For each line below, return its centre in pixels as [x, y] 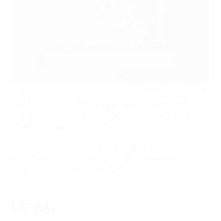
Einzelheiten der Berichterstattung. [75, 169]
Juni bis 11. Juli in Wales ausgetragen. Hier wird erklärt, [108, 102]
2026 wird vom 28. [174, 91]
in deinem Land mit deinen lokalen [133, 114]
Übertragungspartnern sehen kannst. [79, 126]
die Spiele [54, 114]
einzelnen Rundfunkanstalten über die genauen [98, 158]
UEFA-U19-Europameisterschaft [83, 91]
